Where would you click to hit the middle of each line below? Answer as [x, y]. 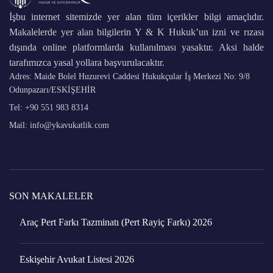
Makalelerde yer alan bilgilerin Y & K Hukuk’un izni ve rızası [136, 32]
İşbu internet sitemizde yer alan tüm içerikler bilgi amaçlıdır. [136, 16]
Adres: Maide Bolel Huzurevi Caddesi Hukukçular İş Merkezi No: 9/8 [129, 76]
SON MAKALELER [51, 196]
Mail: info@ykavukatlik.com [59, 125]
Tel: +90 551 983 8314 [49, 107]
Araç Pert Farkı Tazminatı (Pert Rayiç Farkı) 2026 [116, 222]
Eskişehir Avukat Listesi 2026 [77, 259]
